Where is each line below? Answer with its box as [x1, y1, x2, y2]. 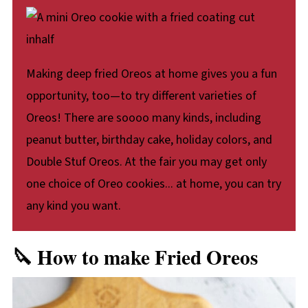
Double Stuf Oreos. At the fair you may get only [25, 153, 267, 170]
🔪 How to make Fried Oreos [12, 241, 258, 272]
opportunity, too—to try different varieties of [25, 87, 256, 104]
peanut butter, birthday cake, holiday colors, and [25, 131, 272, 148]
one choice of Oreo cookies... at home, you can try [25, 175, 281, 192]
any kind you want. [25, 197, 121, 214]
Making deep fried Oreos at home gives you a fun [25, 65, 277, 82]
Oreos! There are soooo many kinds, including [25, 109, 261, 126]
